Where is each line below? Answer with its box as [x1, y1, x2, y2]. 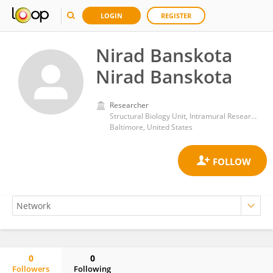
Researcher [110, 100, 149, 110]
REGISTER [161, 11, 191, 20]
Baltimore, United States [110, 122, 193, 132]
